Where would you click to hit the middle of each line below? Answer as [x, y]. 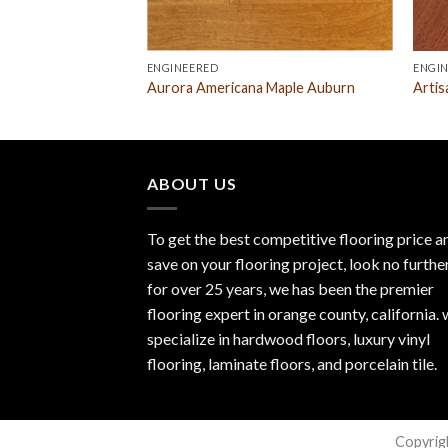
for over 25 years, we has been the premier [290, 288]
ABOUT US [192, 184]
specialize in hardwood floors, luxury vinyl [288, 338]
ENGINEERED [182, 68]
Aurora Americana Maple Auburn [250, 87]
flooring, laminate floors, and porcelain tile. [292, 363]
